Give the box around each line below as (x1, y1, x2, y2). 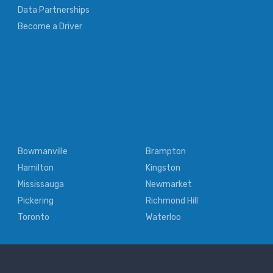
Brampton (146, 146, 186, 157)
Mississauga (18, 179, 64, 190)
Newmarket (146, 179, 192, 190)
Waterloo (146, 212, 181, 223)
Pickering (18, 196, 54, 207)
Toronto (18, 212, 49, 223)
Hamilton (18, 163, 54, 174)
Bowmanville (18, 146, 68, 157)
